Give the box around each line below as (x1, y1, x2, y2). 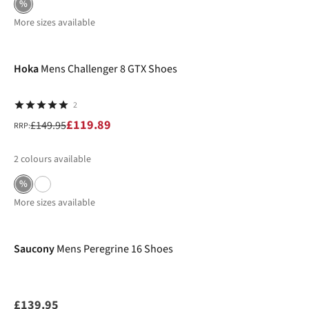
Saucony (14, 241, 54, 257)
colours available (21, 152, 91, 166)
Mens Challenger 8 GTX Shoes (41, 61, 177, 77)
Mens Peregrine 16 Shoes (57, 241, 173, 257)
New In (19, 209, 48, 223)
